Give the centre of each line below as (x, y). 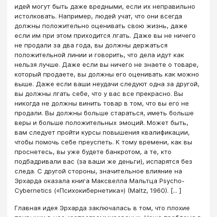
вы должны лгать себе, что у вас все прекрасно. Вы (99, 93)
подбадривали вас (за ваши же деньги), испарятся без (103, 161)
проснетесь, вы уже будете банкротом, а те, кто (93, 151)
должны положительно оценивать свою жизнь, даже (101, 25)
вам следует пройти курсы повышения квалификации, (102, 132)
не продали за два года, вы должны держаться (91, 45)
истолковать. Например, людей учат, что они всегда (98, 16)
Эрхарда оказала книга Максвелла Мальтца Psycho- (100, 180)
